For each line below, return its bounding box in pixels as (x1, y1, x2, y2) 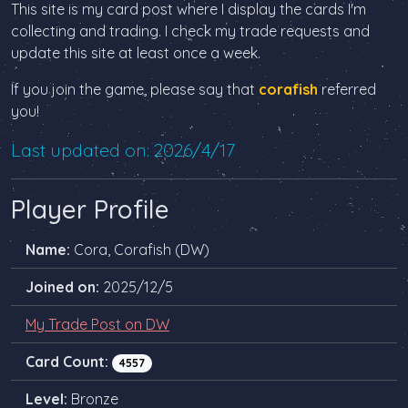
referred (318, 80, 376, 98)
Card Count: (25, 352, 108, 371)
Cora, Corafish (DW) (70, 240, 209, 259)
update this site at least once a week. (11, 44, 260, 62)
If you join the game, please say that (11, 80, 259, 98)
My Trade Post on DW (25, 315, 169, 333)
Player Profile (11, 193, 169, 225)
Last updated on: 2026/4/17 (11, 138, 235, 161)
